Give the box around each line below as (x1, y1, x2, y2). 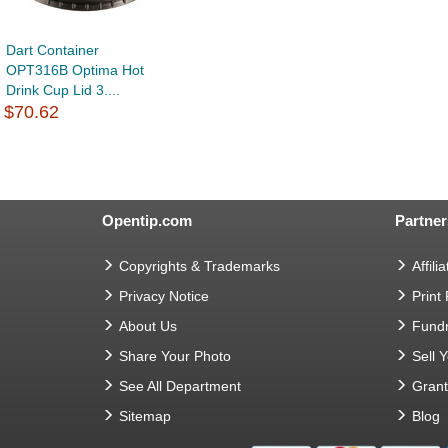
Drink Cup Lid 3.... (6, 82, 120, 99)
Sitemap (119, 408, 171, 425)
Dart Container (6, 42, 99, 59)
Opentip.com (102, 212, 192, 230)
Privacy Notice (119, 288, 209, 305)
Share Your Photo (119, 348, 231, 365)
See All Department (119, 378, 241, 395)
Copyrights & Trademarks (119, 258, 280, 275)
